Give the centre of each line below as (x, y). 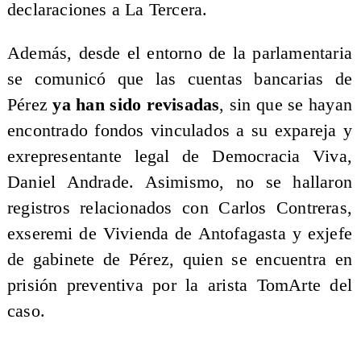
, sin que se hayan (286, 104)
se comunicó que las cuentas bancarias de (180, 79)
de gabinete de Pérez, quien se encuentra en (180, 259)
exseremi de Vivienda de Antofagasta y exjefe (180, 233)
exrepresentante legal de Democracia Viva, (180, 156)
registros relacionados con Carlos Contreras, (180, 207)
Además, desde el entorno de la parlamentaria (180, 53)
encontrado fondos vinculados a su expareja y (180, 130)
